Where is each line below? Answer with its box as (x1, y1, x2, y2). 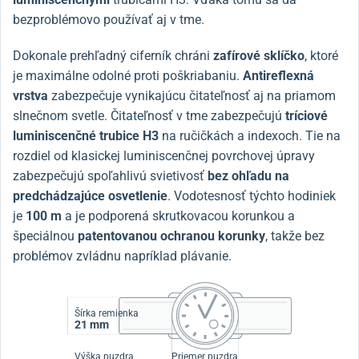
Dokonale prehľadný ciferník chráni (13, 47, 213, 63)
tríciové (285, 107, 328, 123)
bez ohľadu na (208, 167, 289, 184)
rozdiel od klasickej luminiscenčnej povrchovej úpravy (13, 147, 315, 163)
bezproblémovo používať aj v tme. (13, 11, 204, 27)
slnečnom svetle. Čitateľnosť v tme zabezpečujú (13, 107, 285, 123)
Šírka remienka (74, 307, 139, 319)
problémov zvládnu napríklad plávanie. (13, 248, 232, 264)
